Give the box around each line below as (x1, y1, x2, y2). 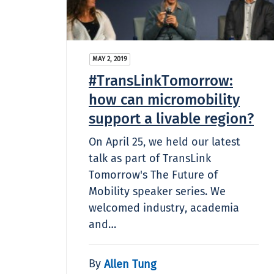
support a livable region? (89, 109, 254, 127)
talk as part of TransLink (89, 151, 211, 165)
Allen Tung (104, 257, 156, 271)
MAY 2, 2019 (92, 54, 127, 63)
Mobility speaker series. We (89, 184, 226, 198)
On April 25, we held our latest (89, 135, 240, 149)
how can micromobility (89, 91, 240, 108)
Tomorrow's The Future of (89, 168, 218, 182)
